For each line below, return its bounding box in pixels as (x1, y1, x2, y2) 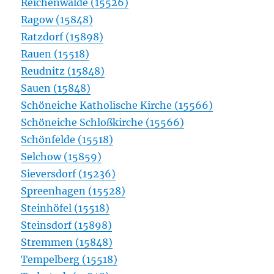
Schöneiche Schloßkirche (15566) (21, 116, 185, 129)
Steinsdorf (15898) (21, 219, 113, 232)
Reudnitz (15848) (21, 65, 105, 78)
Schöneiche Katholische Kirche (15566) (21, 99, 213, 112)
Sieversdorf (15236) (21, 168, 116, 180)
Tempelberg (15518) (21, 253, 118, 266)
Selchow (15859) (21, 150, 102, 163)
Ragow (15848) (21, 13, 94, 26)
